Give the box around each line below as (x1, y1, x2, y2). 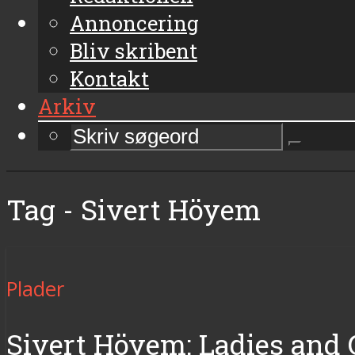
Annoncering (70, 9, 199, 36)
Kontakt (70, 64, 149, 92)
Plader (6, 274, 64, 303)
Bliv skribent (70, 36, 197, 64)
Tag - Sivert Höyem (6, 190, 261, 228)
